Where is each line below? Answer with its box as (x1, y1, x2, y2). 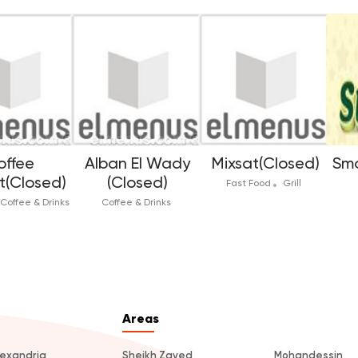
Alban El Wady (85, 153, 190, 173)
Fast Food (226, 177, 273, 189)
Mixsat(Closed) (211, 153, 320, 173)
